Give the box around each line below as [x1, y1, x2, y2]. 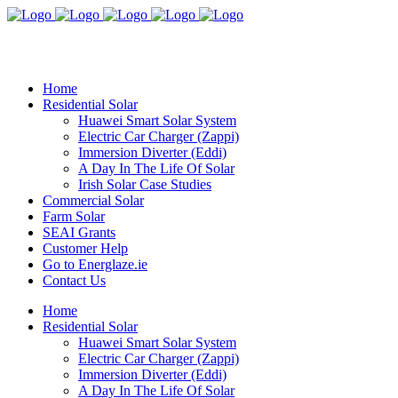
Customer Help [43, 241, 128, 256]
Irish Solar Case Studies [78, 177, 211, 192]
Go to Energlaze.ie [43, 257, 147, 272]
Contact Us [43, 273, 106, 288]
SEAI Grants [43, 225, 115, 240]
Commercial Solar [43, 193, 144, 208]
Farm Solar [43, 209, 105, 224]
